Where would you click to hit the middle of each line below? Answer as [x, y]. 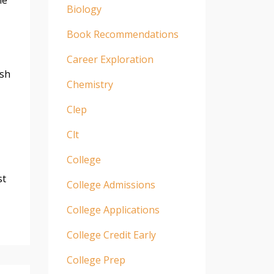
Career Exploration [110, 59]
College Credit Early [111, 235]
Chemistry [90, 84]
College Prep [96, 260]
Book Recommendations [122, 34]
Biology [84, 9]
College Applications [113, 209]
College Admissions [111, 184]
